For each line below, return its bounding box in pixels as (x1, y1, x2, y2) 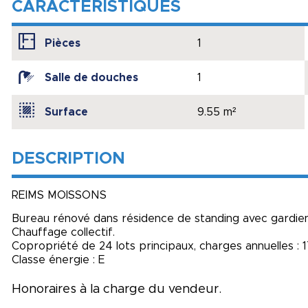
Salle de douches (45, 72, 138, 83)
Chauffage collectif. (12, 226, 115, 238)
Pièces (45, 38, 80, 49)
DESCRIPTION (12, 151, 125, 167)
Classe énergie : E (12, 254, 105, 265)
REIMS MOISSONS (12, 190, 107, 201)
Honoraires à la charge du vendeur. (12, 283, 221, 296)
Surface (45, 107, 88, 118)
